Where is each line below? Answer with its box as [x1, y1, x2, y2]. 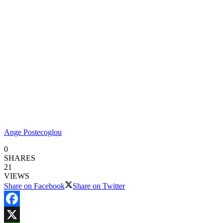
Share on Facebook [4, 181, 65, 190]
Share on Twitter [73, 181, 125, 190]
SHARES [4, 153, 35, 162]
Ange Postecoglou [4, 127, 62, 136]
